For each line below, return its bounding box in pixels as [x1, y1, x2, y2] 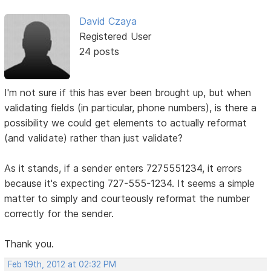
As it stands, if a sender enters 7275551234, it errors [4, 162, 243, 174]
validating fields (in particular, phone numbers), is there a [4, 101, 257, 114]
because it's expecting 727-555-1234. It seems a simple [4, 177, 255, 189]
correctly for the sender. [4, 207, 114, 220]
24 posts [79, 45, 119, 57]
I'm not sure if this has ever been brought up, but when [4, 86, 252, 99]
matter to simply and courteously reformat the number [4, 192, 250, 204]
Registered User [79, 30, 151, 42]
